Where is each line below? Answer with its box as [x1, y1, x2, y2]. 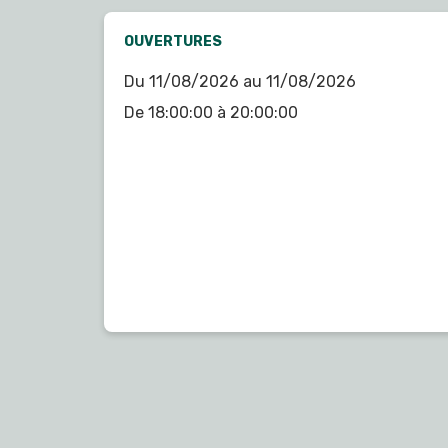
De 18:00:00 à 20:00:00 [124, 103, 298, 123]
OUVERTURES [124, 33, 222, 51]
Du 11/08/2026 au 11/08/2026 [124, 72, 356, 92]
